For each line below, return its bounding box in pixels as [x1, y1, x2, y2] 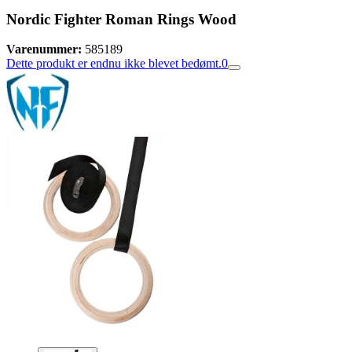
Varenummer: [6, 42, 82, 57]
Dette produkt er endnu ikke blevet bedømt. [6, 57, 222, 71]
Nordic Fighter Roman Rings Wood [6, 10, 236, 27]
